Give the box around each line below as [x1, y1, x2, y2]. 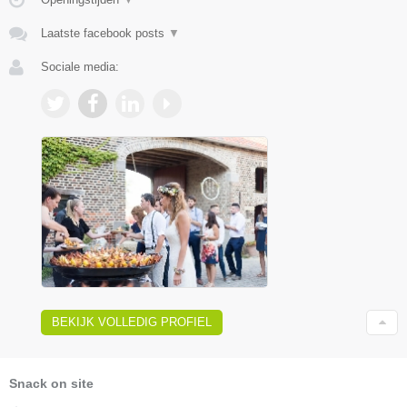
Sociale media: [41, 59, 119, 74]
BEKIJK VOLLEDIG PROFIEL [52, 314, 212, 329]
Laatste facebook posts [41, 25, 168, 40]
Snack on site [9, 375, 94, 391]
